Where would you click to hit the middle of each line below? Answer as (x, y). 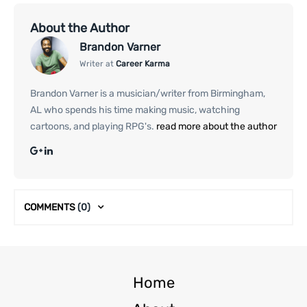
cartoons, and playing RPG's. (92, 126)
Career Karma (143, 64)
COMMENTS (51, 207)
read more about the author (216, 126)
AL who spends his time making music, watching (135, 110)
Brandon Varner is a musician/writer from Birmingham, (148, 93)
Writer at (98, 64)
